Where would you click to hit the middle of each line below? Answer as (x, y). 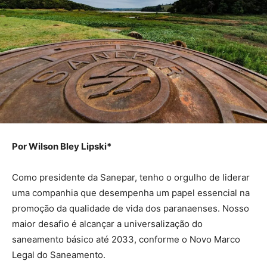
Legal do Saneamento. (59, 255)
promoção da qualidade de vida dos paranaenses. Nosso (131, 209)
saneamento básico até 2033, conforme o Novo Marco (126, 240)
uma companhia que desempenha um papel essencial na (131, 193)
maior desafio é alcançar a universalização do (107, 224)
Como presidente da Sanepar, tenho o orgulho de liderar (131, 178)
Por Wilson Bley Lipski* (62, 147)
